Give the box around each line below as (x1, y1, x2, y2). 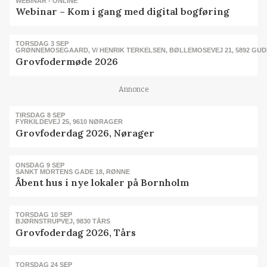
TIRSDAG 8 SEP (15, 111, 66, 119)
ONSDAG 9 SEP (15, 161, 65, 169)
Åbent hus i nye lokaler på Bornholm (15, 176, 190, 189)
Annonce (118, 85, 149, 94)
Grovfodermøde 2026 (15, 55, 119, 67)
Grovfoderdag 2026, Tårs (15, 226, 136, 238)
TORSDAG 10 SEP (15, 211, 73, 219)
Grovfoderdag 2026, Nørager (15, 126, 155, 139)
